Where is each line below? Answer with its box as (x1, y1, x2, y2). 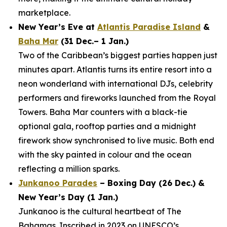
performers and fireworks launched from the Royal (18, 93, 216, 103)
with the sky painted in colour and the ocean (18, 149, 192, 160)
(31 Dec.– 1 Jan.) (58, 36, 129, 46)
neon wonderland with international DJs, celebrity (18, 79, 213, 89)
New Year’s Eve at (18, 22, 97, 32)
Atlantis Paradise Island (97, 22, 201, 32)
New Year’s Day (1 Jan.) (18, 192, 118, 202)
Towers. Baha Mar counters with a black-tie (18, 107, 187, 117)
